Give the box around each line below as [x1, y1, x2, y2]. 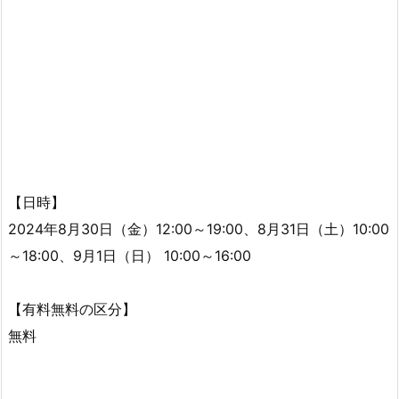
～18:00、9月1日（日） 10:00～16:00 [8, 246, 251, 265]
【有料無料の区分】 [8, 299, 136, 318]
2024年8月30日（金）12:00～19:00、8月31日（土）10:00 [8, 219, 389, 238]
